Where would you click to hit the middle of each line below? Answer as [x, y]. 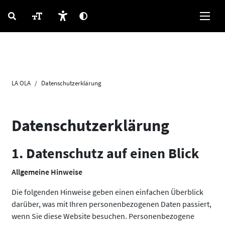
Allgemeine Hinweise [47, 172]
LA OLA [21, 83]
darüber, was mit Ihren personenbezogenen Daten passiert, [111, 204]
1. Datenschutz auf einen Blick [105, 153]
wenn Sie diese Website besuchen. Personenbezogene [103, 216]
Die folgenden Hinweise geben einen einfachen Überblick [107, 192]
